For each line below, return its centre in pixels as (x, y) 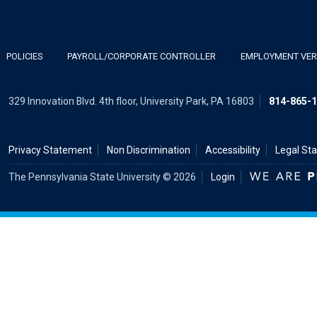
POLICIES (24, 57)
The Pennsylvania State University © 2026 (102, 177)
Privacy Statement (50, 150)
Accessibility (233, 150)
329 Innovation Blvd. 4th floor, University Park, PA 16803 (131, 102)
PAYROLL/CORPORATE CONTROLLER (142, 57)
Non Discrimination (149, 150)
